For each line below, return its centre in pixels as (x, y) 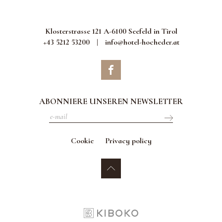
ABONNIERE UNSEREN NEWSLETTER (111, 102)
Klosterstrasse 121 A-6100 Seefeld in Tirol (111, 31)
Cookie (82, 141)
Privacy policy (128, 141)
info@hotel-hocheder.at (142, 42)
